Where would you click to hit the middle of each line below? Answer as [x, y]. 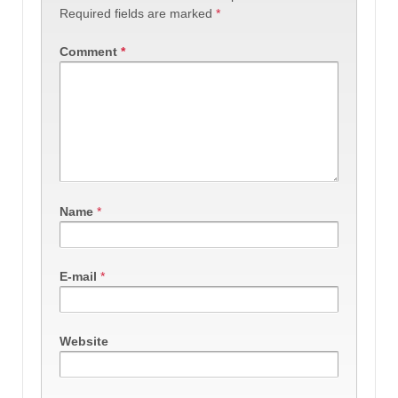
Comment [90, 51]
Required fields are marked [138, 13]
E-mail [78, 276]
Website [84, 342]
